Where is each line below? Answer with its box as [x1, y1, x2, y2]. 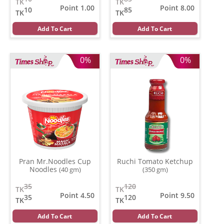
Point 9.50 [160, 190, 194, 200]
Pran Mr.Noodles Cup [19, 156, 91, 166]
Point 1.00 [60, 2, 94, 12]
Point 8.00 [160, 2, 194, 12]
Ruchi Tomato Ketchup [117, 156, 193, 166]
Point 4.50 [60, 190, 94, 200]
